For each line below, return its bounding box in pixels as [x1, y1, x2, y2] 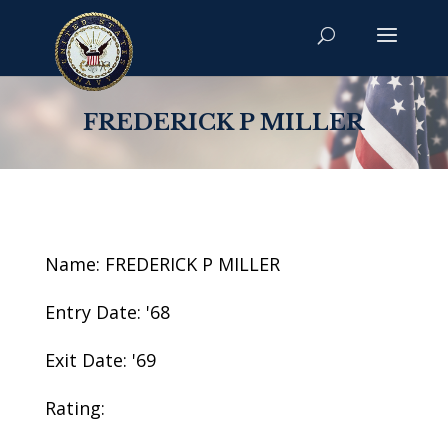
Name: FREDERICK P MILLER [44, 252, 280, 276]
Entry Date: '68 [44, 300, 170, 324]
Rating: [44, 396, 105, 420]
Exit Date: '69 [44, 348, 156, 372]
